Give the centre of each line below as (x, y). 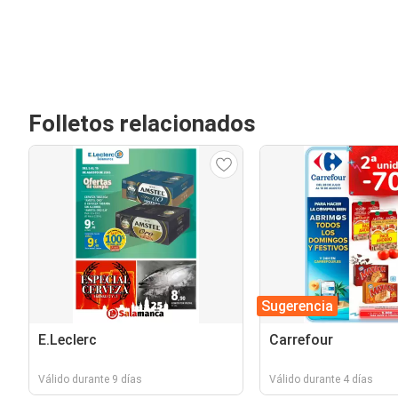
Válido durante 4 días (321, 379)
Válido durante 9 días (90, 379)
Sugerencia (297, 306)
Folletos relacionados (142, 123)
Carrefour (301, 340)
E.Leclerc (68, 340)
